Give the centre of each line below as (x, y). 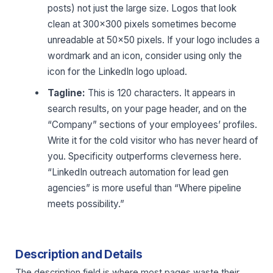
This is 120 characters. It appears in (161, 93)
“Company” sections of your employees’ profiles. (153, 125)
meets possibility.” (86, 204)
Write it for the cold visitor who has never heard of (153, 141)
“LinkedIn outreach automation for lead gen (138, 172)
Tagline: (67, 93)
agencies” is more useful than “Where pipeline (145, 188)
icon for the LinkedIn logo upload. (118, 71)
